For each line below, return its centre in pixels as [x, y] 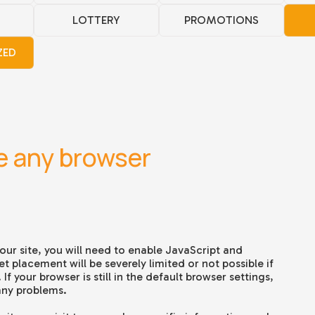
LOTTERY [96, 20]
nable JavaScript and [188, 250]
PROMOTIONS [221, 20]
